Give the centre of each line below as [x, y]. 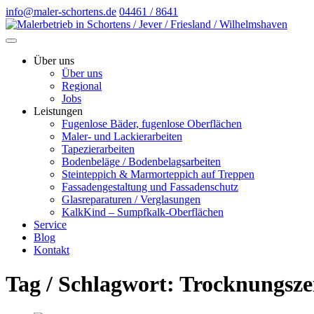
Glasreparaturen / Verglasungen [131, 199]
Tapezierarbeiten [98, 149]
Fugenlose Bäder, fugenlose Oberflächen [152, 124]
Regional [82, 86]
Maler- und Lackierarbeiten [122, 136]
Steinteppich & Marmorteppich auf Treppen [158, 174]
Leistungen [58, 111]
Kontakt [52, 250]
